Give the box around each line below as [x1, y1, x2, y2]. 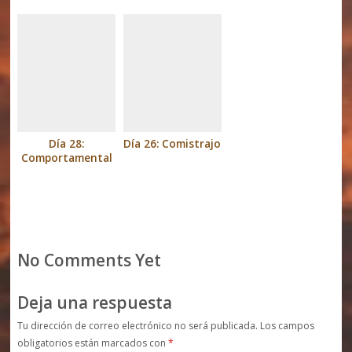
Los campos [259, 318, 314, 332]
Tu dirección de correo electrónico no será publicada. [16, 318, 258, 332]
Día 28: [49, 136, 85, 151]
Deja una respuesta [16, 291, 172, 314]
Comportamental [20, 150, 112, 165]
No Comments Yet [16, 248, 161, 271]
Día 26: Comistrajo [123, 136, 222, 151]
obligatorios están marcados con [16, 335, 168, 350]
